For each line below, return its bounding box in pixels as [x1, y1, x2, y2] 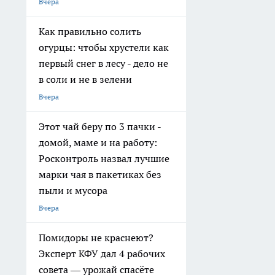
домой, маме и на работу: [39, 136, 157, 149]
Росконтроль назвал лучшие [39, 152, 169, 165]
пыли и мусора [39, 184, 107, 197]
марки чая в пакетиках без [39, 168, 161, 181]
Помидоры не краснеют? [39, 231, 153, 244]
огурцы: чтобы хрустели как [39, 41, 169, 54]
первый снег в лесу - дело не [39, 57, 168, 70]
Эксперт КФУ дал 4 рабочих [39, 247, 165, 260]
